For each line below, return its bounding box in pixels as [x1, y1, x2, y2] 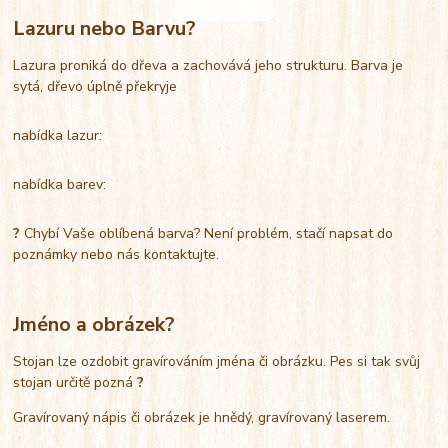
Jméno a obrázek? [13, 310, 176, 338]
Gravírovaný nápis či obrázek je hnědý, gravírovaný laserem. [13, 407, 395, 427]
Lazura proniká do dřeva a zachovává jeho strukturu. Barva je [13, 55, 404, 75]
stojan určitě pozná [13, 372, 138, 392]
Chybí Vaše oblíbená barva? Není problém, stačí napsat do [24, 223, 394, 243]
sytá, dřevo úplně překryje [13, 76, 178, 96]
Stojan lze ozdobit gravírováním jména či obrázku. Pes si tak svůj [13, 351, 421, 371]
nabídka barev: [13, 174, 107, 194]
